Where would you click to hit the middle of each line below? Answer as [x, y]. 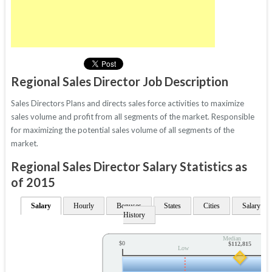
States [172, 206]
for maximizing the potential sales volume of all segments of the [122, 130]
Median [232, 238]
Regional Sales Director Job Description [119, 82]
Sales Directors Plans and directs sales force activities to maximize [127, 104]
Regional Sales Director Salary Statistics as [129, 167]
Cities [211, 206]
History [134, 215]
